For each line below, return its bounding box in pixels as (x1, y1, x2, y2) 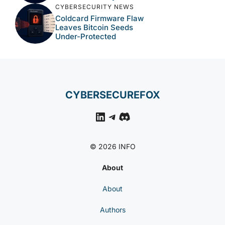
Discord (118, 108, 162, 124)
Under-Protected (55, 31, 116, 41)
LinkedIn (94, 108, 142, 124)
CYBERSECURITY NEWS (55, 3, 134, 11)
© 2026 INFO (89, 142, 136, 151)
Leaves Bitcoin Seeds (55, 22, 133, 32)
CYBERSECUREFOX (65, 89, 160, 101)
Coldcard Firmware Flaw (55, 13, 144, 23)
